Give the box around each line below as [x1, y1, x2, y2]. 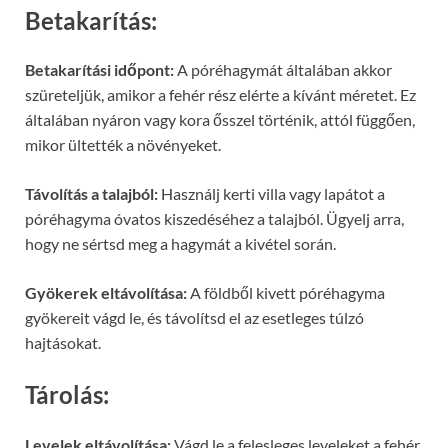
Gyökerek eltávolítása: [25, 283, 187, 303]
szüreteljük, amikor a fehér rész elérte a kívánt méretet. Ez [25, 85, 416, 105]
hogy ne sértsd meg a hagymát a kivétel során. [25, 234, 336, 254]
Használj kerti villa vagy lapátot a [158, 184, 385, 204]
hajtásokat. [25, 333, 101, 353]
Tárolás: [25, 380, 109, 410]
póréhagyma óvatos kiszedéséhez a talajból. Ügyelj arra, [25, 209, 404, 229]
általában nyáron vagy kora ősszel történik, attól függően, [25, 110, 415, 130]
